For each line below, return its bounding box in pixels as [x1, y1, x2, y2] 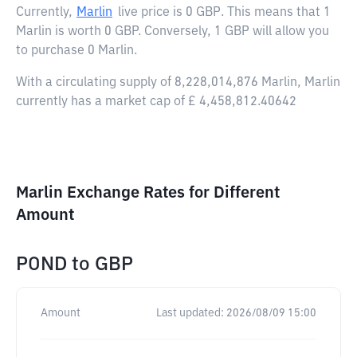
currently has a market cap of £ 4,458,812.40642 [16, 96, 296, 108]
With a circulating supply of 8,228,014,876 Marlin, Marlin [16, 76, 340, 89]
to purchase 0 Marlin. [16, 45, 136, 57]
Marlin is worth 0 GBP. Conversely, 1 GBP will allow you [16, 25, 329, 38]
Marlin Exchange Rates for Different [16, 185, 280, 201]
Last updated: [156, 308, 224, 319]
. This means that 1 [221, 6, 331, 19]
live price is [118, 6, 186, 19]
